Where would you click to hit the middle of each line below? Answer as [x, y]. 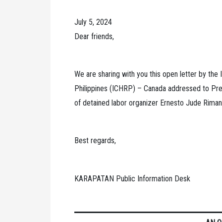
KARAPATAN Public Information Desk [132, 178]
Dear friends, [94, 36]
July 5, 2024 [93, 22]
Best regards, [95, 141]
